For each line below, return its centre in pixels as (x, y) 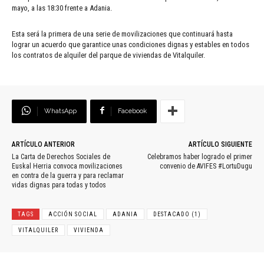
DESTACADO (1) (177, 214)
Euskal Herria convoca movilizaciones (67, 166)
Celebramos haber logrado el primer (199, 156)
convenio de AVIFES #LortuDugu (206, 166)
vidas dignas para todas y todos (59, 185)
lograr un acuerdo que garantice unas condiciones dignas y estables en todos (131, 44)
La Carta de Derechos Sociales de (61, 156)
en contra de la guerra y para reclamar (68, 175)
